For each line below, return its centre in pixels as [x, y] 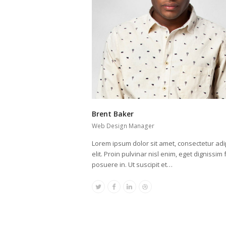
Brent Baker [113, 114]
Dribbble [158, 189]
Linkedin [142, 189]
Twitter [108, 189]
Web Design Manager [123, 126]
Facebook [128, 189]
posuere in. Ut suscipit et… [132, 165]
